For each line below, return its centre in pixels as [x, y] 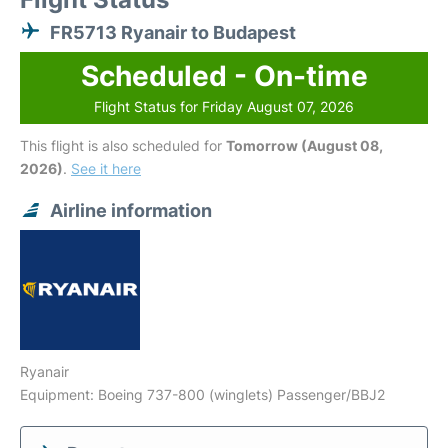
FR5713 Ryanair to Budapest [173, 32]
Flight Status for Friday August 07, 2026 [224, 106]
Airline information [131, 210]
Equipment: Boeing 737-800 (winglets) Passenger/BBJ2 [202, 394]
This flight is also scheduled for [123, 145]
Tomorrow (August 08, [304, 145]
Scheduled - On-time [224, 76]
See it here [106, 168]
